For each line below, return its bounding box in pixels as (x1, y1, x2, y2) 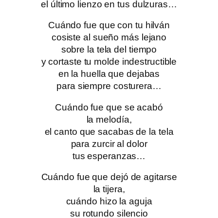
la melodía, (86, 114, 132, 125)
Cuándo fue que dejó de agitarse (41, 172, 177, 182)
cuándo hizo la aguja (66, 196, 152, 207)
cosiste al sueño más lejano (51, 32, 167, 43)
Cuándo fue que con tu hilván (48, 20, 170, 31)
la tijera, (93, 184, 125, 195)
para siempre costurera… (56, 81, 162, 91)
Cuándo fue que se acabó (55, 102, 163, 112)
